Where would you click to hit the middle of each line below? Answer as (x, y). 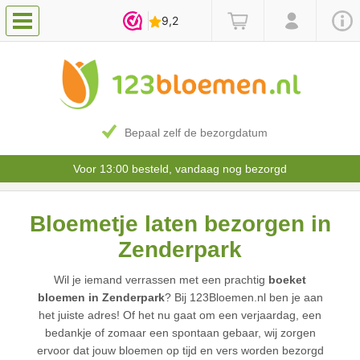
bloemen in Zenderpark (101, 298)
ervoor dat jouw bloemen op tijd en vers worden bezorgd (180, 351)
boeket (287, 280)
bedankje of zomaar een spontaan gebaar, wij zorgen (180, 333)
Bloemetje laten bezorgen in (180, 224)
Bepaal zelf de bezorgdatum (196, 133)
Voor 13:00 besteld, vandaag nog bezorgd (180, 169)
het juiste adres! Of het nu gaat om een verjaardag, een (180, 315)
